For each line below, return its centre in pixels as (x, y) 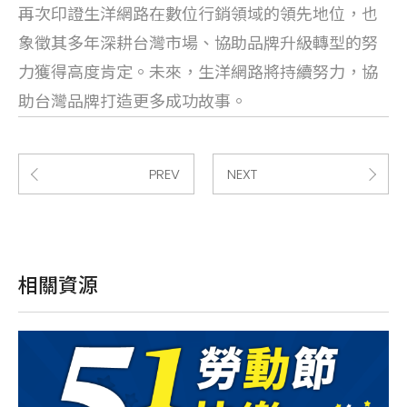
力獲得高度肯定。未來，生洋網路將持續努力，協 (198, 73)
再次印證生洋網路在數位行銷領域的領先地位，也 (198, 15)
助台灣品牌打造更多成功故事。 (133, 102)
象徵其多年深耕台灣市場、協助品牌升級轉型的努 (198, 44)
